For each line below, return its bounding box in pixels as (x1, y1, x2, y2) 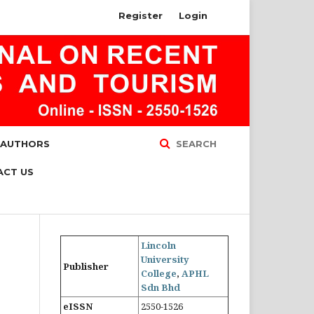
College (141, 267, 177, 280)
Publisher (63, 260, 111, 273)
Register (118, 10, 163, 21)
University (141, 253, 189, 266)
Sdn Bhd (141, 281, 180, 294)
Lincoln (141, 239, 176, 252)
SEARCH (173, 138, 217, 149)
